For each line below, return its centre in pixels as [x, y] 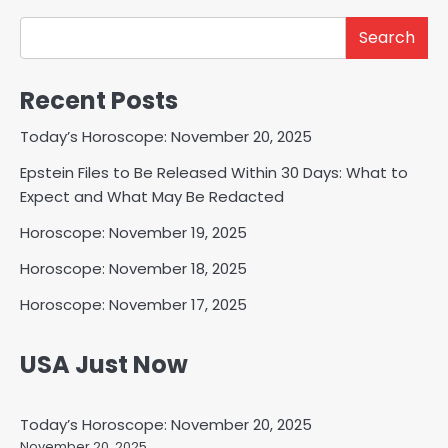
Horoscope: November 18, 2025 [133, 269]
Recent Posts [99, 101]
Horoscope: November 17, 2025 [133, 305]
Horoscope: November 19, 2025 [133, 233]
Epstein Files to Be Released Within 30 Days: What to [214, 173]
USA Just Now [104, 365]
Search [387, 38]
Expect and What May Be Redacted [152, 197]
